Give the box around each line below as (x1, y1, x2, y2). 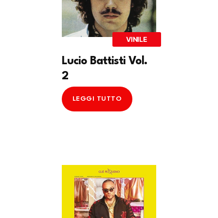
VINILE (126, 35, 147, 43)
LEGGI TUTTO (72, 95, 122, 103)
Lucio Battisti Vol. (62, 55, 147, 67)
